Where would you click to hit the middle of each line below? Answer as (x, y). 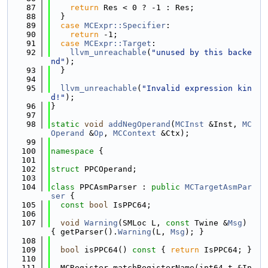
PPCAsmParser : (115, 187)
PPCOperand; (111, 169)
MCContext (135, 133)
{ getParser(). (84, 232)
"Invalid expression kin (197, 88)
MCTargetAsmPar (218, 187)
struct (68, 169)
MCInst (190, 124)
